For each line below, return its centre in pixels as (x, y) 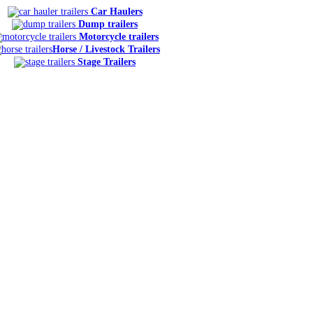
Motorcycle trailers (119, 37)
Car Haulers (116, 12)
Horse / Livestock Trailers (106, 49)
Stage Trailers (107, 62)
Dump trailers (108, 24)
